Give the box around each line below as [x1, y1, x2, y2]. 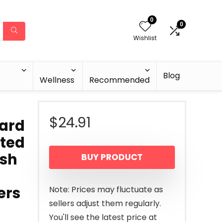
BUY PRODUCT [81, 151, 143, 163]
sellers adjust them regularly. [49, 198, 161, 209]
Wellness [40, 74, 75, 86]
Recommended [89, 74, 150, 86]
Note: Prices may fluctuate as [49, 184, 163, 195]
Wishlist [133, 34, 157, 42]
